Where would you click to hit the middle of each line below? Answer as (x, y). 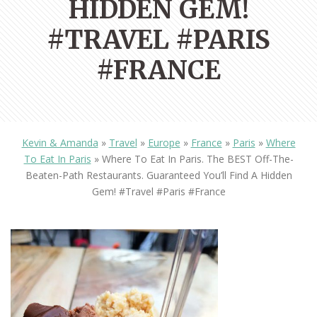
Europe (164, 143)
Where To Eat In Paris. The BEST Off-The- (197, 159)
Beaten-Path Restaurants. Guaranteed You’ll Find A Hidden (158, 175)
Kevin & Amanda (60, 143)
